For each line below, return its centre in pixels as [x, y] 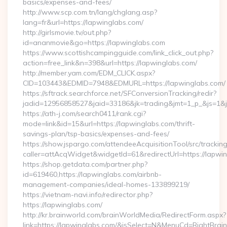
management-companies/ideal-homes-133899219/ [106, 184]
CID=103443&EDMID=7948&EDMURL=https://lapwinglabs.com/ [124, 83]
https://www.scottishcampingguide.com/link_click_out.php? [118, 53]
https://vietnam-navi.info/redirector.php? [88, 195]
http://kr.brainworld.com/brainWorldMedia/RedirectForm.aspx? [124, 215]
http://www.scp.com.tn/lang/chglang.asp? [90, 12]
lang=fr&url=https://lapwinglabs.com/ [83, 22]
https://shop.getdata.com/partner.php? [85, 164]
